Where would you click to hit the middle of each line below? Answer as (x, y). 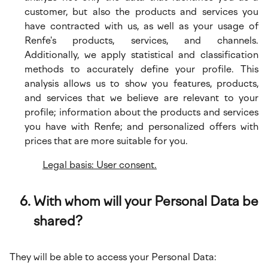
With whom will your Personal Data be (146, 201)
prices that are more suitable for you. (106, 141)
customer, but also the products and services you (141, 12)
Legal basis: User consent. (100, 165)
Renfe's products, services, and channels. (141, 40)
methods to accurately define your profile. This (141, 69)
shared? (58, 221)
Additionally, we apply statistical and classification (141, 55)
